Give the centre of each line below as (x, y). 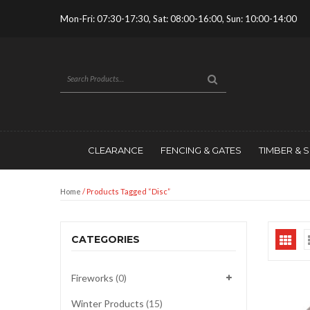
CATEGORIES (106, 239)
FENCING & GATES (201, 150)
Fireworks (92, 277)
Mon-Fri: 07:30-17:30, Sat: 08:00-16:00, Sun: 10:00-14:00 (179, 19)
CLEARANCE (115, 150)
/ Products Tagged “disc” (126, 191)
